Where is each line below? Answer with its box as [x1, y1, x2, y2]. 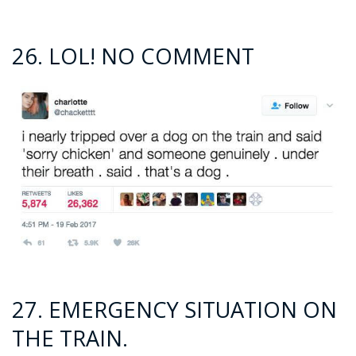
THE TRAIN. [12, 323, 128, 353]
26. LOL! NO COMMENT [12, 41, 254, 71]
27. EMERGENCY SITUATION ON [12, 294, 337, 324]
